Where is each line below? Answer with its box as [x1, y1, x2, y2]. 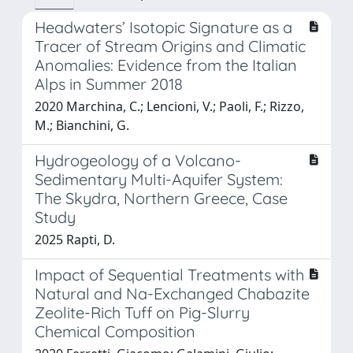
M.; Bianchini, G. [35, 116, 129, 134]
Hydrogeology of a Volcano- [35, 150, 241, 170]
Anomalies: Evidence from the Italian [35, 54, 297, 75]
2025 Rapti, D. [35, 230, 115, 248]
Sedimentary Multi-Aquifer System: [35, 169, 283, 189]
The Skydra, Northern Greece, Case [35, 188, 288, 208]
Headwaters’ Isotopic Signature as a [35, 17, 292, 37]
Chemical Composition [35, 321, 195, 341]
